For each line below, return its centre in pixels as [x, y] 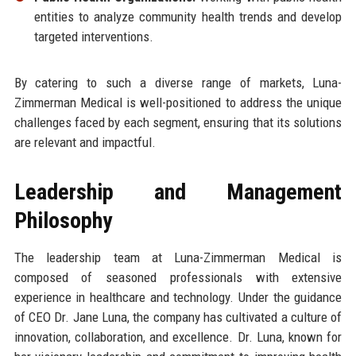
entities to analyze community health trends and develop [188, 16]
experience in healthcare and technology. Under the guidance [178, 297]
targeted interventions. [93, 36]
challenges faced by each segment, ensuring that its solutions [178, 122]
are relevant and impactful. [85, 142]
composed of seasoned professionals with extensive [178, 277]
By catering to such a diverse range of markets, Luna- [178, 82]
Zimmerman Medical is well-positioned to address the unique [178, 102]
